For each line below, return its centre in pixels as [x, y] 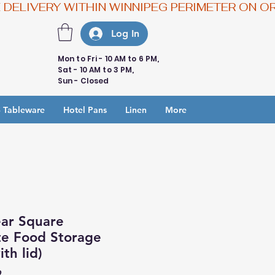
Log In [126, 33]
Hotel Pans [85, 110]
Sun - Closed [83, 80]
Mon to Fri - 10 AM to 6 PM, [110, 58]
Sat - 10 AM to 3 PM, [96, 69]
